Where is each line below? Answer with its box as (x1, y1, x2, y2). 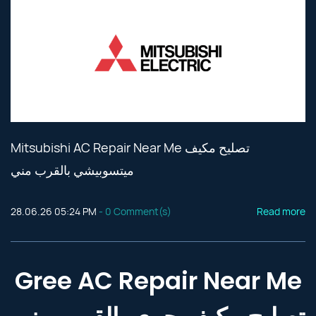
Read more (257, 205, 305, 218)
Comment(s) (111, 205, 171, 218)
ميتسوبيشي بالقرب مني (11, 162, 134, 178)
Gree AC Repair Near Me (14, 264, 302, 298)
